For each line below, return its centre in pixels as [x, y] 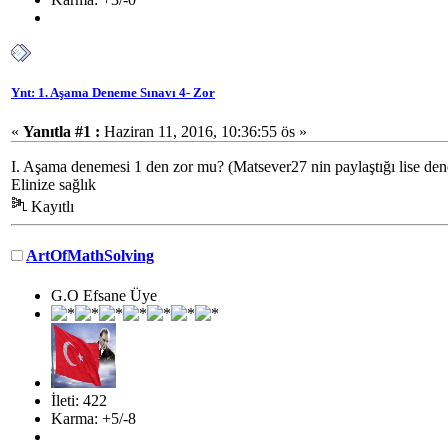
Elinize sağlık [53, 185]
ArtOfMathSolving [90, 256]
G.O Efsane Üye [104, 295]
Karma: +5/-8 [93, 418]
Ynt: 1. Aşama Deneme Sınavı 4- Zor [113, 92]
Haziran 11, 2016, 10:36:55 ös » [203, 132]
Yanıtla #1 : [61, 132]
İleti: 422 [79, 400]
